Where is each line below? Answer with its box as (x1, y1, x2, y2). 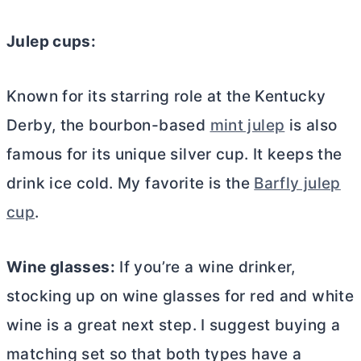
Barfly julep (254, 174, 341, 193)
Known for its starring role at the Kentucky (6, 87, 326, 106)
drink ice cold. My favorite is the (6, 174, 255, 193)
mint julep (210, 116, 285, 135)
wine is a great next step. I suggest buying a (6, 316, 341, 335)
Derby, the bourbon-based (6, 116, 210, 135)
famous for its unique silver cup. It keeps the (6, 145, 342, 164)
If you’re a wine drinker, (114, 258, 296, 277)
